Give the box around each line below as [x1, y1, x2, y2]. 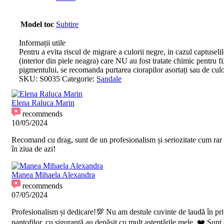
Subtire [56, 20, 78, 29]
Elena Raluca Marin [11, 98, 74, 107]
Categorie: [62, 74, 94, 83]
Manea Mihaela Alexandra [11, 170, 95, 179]
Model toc [20, 20, 54, 29]
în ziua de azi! [11, 144, 55, 153]
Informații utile [19, 38, 65, 47]
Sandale [96, 74, 121, 83]
